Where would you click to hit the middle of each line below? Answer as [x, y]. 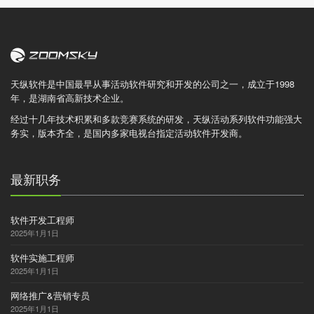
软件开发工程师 [42, 220]
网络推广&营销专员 [50, 296]
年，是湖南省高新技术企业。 [70, 98]
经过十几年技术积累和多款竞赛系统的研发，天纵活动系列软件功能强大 [156, 119]
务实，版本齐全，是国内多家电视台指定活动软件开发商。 [129, 133]
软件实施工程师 [42, 258]
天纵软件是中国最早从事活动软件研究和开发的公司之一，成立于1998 [152, 84]
